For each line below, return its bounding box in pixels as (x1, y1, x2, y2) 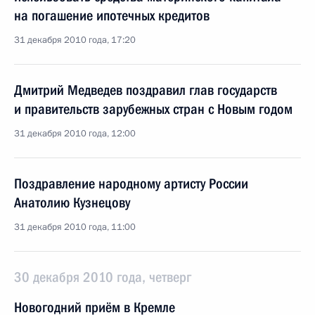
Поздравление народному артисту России (14, 175, 248, 192)
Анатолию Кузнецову (14, 194, 130, 211)
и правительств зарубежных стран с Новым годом (14, 101, 292, 117)
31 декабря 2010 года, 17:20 (14, 34, 136, 46)
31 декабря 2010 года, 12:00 (14, 127, 136, 140)
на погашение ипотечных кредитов (14, 7, 210, 24)
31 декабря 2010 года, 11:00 (14, 221, 136, 233)
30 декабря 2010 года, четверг (14, 269, 191, 285)
